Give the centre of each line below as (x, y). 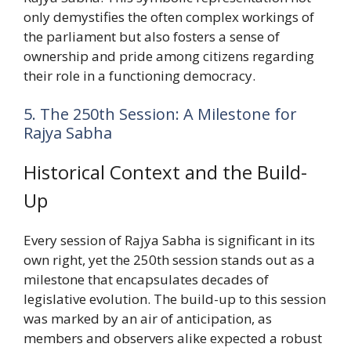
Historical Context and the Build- (165, 172)
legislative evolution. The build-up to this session (175, 299)
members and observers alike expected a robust (173, 338)
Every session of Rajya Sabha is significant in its (169, 241)
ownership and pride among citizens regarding (169, 56)
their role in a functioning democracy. (139, 75)
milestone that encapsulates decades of (146, 280)
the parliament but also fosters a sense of (152, 36)
